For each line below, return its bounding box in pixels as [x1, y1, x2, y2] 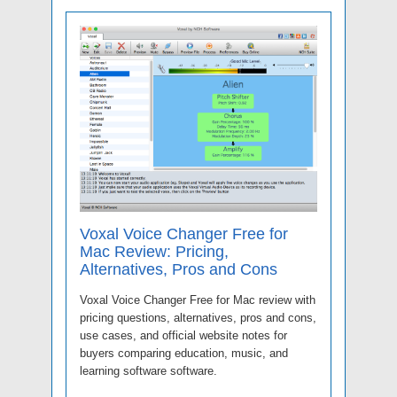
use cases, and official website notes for [80, 329, 287, 343]
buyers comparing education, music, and [80, 346, 288, 361]
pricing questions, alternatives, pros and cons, [80, 311, 316, 325]
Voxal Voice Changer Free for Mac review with [80, 293, 315, 307]
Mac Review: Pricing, [80, 243, 229, 261]
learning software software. [80, 364, 217, 378]
